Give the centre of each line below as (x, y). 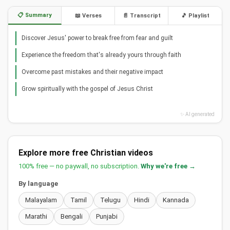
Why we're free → (168, 166)
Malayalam (41, 200)
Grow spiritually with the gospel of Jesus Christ (87, 89)
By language (38, 184)
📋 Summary (35, 15)
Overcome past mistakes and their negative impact (92, 72)
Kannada (176, 200)
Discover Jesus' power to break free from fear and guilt (97, 38)
